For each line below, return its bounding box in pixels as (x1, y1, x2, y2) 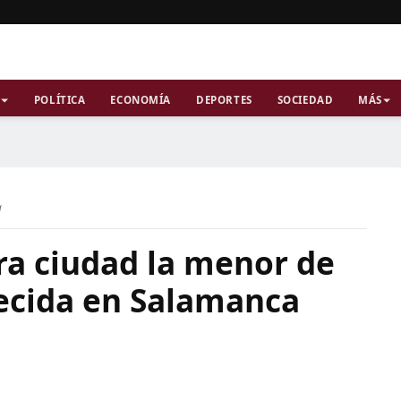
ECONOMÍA (110, 93, 172, 107)
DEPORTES (196, 93, 252, 107)
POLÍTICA (33, 93, 86, 107)
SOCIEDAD (277, 93, 334, 107)
